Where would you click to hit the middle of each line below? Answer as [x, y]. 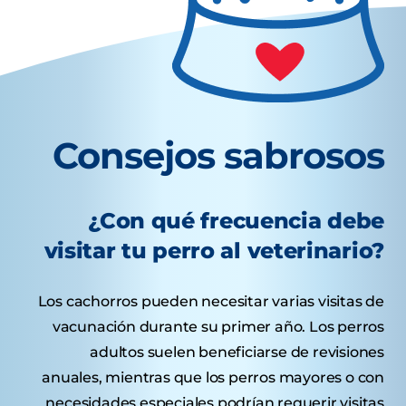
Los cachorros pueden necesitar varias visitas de [211, 302]
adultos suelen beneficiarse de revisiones [237, 353]
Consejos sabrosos [218, 156]
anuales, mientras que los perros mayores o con [213, 378]
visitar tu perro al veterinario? [214, 251]
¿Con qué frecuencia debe [236, 221]
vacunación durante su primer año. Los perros [218, 327]
